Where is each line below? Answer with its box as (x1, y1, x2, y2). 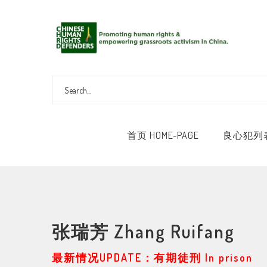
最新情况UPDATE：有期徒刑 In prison (52, 251, 253, 264)
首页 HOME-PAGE (126, 129, 199, 141)
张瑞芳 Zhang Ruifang (52, 220, 235, 243)
